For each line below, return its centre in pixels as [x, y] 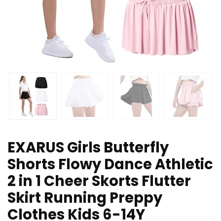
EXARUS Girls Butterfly [88, 148]
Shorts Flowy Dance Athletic [110, 165]
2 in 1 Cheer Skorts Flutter [99, 181]
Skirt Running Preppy [85, 198]
